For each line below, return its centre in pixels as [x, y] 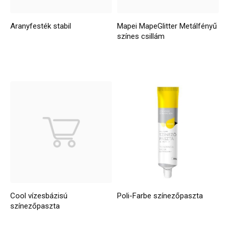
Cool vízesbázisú [39, 196]
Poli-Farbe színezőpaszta [160, 196]
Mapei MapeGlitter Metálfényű [167, 26]
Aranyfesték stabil [41, 26]
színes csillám [141, 37]
